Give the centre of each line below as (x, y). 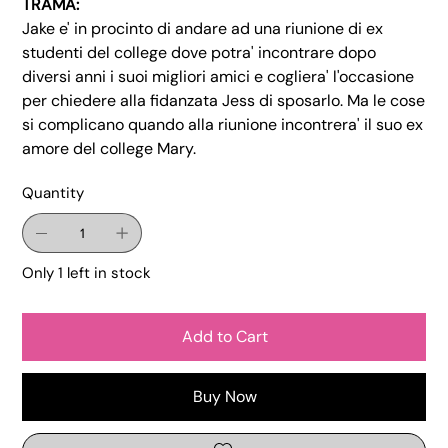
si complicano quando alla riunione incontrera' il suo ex (223, 125)
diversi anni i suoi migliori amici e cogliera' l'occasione (218, 77)
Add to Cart (225, 337)
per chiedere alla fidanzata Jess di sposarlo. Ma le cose (224, 101)
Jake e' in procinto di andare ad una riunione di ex (203, 29)
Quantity (53, 193)
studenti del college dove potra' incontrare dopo (199, 53)
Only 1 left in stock (87, 273)
